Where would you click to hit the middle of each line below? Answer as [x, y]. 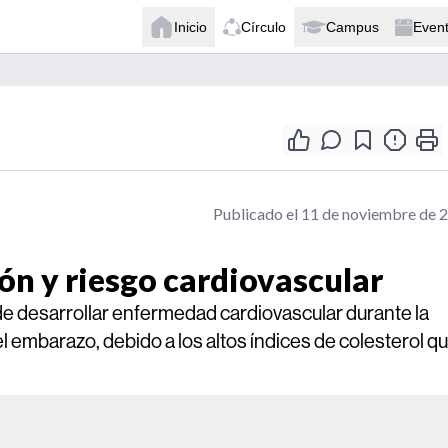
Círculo [263, 26]
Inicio [190, 26]
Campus [352, 26]
